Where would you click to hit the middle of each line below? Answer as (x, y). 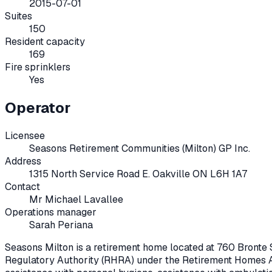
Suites (19, 16)
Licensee (25, 135)
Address (23, 161)
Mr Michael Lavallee (76, 199)
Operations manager (51, 212)
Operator (38, 107)
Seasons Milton (39, 247)
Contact (22, 186)
